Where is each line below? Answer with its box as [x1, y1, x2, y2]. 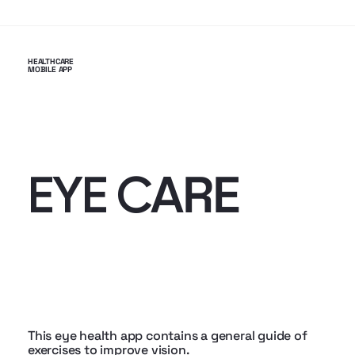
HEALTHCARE [27, 56, 74, 67]
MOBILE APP [27, 64, 73, 74]
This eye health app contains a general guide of [27, 327, 307, 344]
